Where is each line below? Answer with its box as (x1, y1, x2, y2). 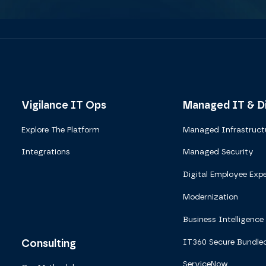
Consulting (21, 236, 76, 249)
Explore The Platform (21, 124, 100, 134)
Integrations (21, 147, 70, 157)
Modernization (182, 192, 238, 202)
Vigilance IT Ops (21, 98, 106, 111)
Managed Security (182, 147, 254, 157)
